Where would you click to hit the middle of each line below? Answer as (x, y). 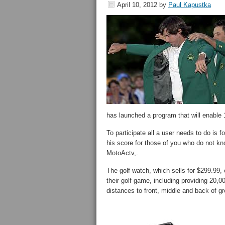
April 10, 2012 (137, 5)
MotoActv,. (122, 153)
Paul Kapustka (190, 5)
